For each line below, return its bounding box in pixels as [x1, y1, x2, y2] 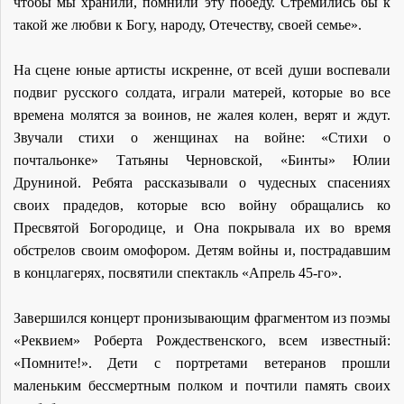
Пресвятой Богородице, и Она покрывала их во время [14, 219, 390, 235]
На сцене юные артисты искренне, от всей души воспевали [14, 61, 390, 78]
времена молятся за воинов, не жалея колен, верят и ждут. [14, 106, 390, 123]
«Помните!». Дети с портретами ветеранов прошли [14, 354, 390, 371]
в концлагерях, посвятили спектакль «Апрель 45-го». [14, 264, 342, 280]
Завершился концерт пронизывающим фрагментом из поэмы [14, 309, 390, 326]
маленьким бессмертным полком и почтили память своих [14, 377, 390, 393]
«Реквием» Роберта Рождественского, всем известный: [14, 332, 390, 348]
